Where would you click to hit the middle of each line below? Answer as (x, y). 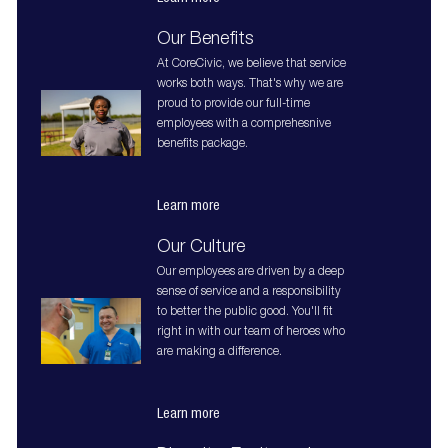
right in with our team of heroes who (250, 332)
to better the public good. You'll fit (244, 312)
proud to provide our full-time (233, 104)
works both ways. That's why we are (249, 84)
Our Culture (200, 248)
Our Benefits (205, 40)
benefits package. (203, 144)
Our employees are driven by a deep (250, 272)
